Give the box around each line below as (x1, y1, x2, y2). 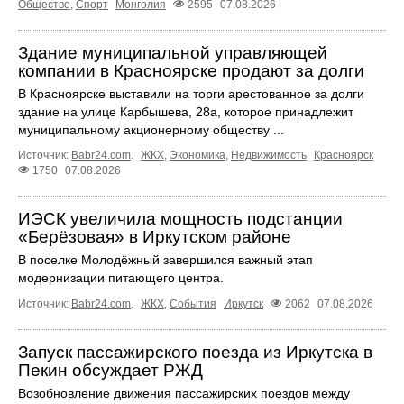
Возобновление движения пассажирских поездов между (18, 386, 350, 401)
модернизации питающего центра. (18, 271, 224, 286)
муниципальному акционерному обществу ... (18, 123, 284, 138)
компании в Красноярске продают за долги (18, 61, 364, 81)
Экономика (170, 149, 225, 162)
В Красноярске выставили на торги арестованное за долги (18, 87, 364, 102)
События (170, 298, 216, 311)
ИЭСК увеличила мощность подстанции (18, 209, 343, 229)
